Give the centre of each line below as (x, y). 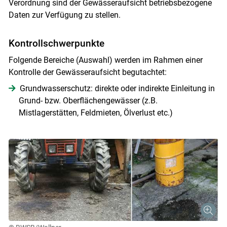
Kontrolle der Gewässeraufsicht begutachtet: (87, 72)
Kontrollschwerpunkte (56, 43)
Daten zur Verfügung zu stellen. (64, 15)
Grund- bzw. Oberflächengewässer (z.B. (88, 100)
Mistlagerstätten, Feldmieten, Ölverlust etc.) (96, 112)
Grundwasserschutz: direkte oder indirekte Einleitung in (117, 88)
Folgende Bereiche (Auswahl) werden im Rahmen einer (105, 60)
